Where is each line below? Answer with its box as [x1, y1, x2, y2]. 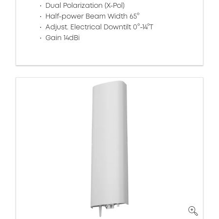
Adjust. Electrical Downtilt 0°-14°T [44, 22, 153, 32]
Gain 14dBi [44, 33, 80, 43]
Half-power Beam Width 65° [44, 11, 139, 21]
